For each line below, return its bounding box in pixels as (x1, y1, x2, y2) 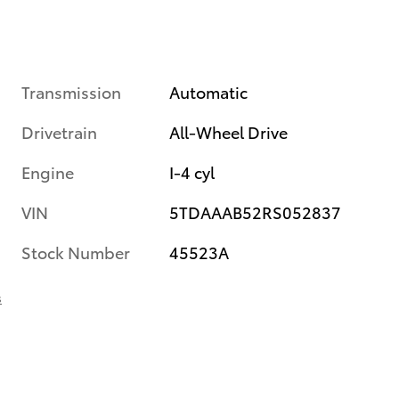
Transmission (21, 80, 121, 103)
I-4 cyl (169, 160, 216, 183)
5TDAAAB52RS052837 (169, 200, 342, 224)
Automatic (169, 80, 248, 103)
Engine (21, 160, 74, 183)
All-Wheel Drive (169, 120, 289, 143)
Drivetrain (21, 120, 97, 143)
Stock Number (21, 240, 130, 264)
